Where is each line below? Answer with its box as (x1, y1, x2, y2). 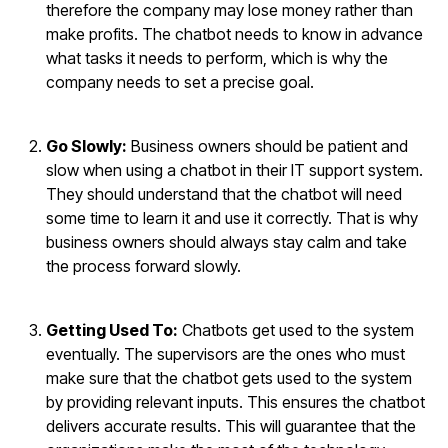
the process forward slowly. (46, 255, 242, 276)
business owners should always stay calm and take (46, 231, 408, 252)
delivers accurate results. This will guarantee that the (46, 415, 417, 436)
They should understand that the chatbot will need (46, 183, 403, 204)
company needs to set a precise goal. (46, 71, 315, 92)
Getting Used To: (46, 319, 179, 340)
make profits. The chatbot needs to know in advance (46, 23, 424, 44)
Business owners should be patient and (127, 135, 409, 156)
